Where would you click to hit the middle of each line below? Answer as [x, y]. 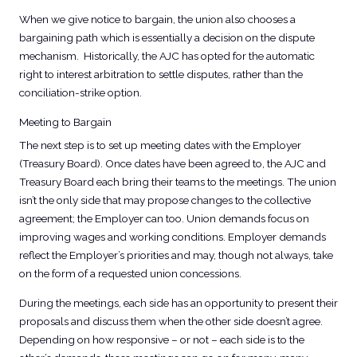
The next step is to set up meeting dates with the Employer [160, 145]
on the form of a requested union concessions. [130, 274]
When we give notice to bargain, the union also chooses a [157, 19]
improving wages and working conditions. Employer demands [172, 237]
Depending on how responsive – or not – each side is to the [161, 339]
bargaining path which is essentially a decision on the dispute [167, 37]
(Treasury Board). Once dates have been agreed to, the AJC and [172, 164]
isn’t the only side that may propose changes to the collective [165, 200]
